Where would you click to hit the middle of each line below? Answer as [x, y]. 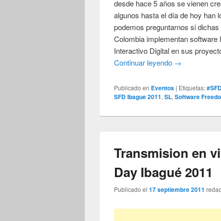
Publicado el [132, 189]
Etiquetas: [192, 88]
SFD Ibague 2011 [138, 97]
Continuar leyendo [144, 63]
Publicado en [132, 88]
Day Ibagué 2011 [164, 172]
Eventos [163, 88]
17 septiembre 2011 [177, 190]
